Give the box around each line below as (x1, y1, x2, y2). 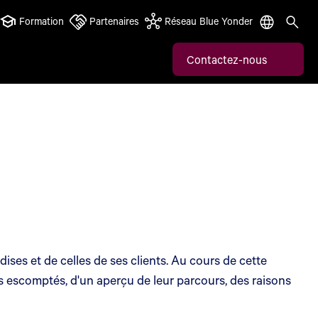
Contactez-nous (187, 51, 267, 67)
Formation (19, 14, 64, 28)
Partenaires (89, 14, 139, 28)
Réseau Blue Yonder (165, 14, 253, 28)
